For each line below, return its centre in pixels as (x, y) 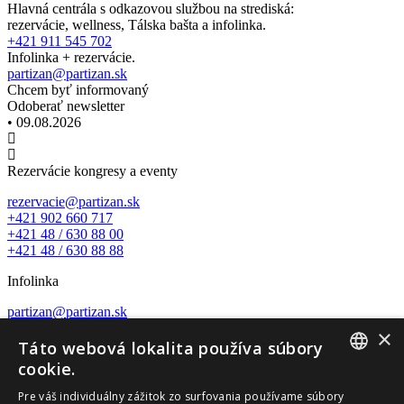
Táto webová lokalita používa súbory (170, 348)
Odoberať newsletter (66, 106)
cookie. (47, 369)
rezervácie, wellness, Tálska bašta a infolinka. (137, 24)
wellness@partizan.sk (69, 389)
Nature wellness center (72, 358)
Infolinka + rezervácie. (71, 57)
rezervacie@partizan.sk (73, 201)
